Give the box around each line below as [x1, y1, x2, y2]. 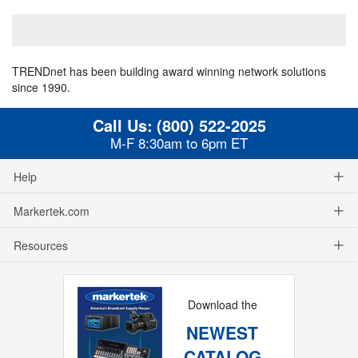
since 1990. [12, 78, 70, 95]
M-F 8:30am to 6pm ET [110, 132, 248, 153]
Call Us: [92, 113, 153, 137]
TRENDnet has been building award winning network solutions [12, 62, 326, 79]
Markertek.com [14, 202, 89, 219]
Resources [14, 237, 68, 253]
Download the [187, 296, 257, 312]
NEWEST [186, 320, 258, 344]
